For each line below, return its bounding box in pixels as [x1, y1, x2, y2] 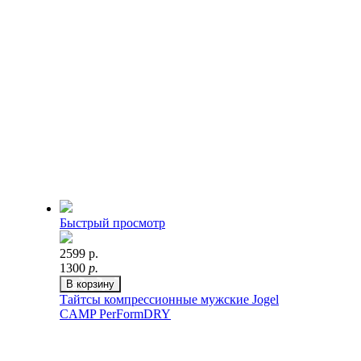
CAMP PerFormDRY [60, 307, 171, 321]
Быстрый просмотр [60, 216, 165, 230]
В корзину [66, 278, 114, 290]
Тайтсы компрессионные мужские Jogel [60, 293, 279, 306]
